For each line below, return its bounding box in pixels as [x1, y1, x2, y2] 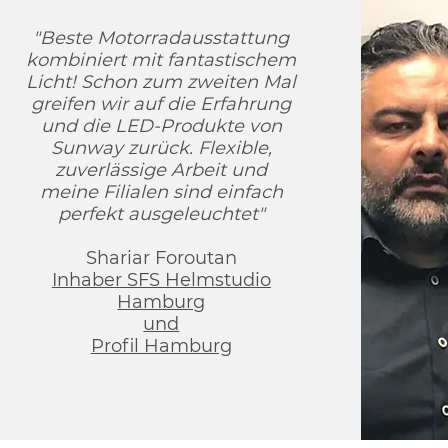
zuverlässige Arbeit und [55, 159, 268, 181]
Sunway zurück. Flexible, [50, 137, 272, 159]
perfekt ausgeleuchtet [57, 203, 258, 225]
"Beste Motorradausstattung [33, 27, 290, 49]
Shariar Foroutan [85, 247, 237, 269]
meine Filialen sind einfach [39, 181, 283, 203]
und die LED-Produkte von [40, 115, 282, 137]
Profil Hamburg [90, 335, 232, 357]
